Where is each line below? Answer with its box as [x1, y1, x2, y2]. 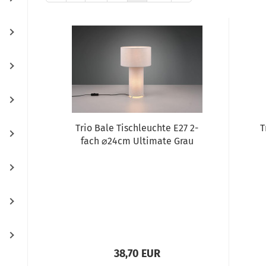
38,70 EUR [113, 247, 160, 260]
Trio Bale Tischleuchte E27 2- [75, 122, 199, 134]
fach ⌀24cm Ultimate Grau [80, 135, 194, 147]
